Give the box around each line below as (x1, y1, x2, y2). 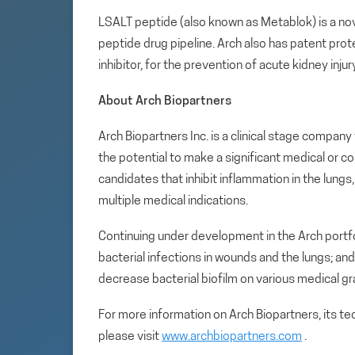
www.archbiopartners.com (162, 330, 302, 343)
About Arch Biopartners (98, 94, 231, 108)
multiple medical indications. (98, 194, 248, 208)
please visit (98, 330, 162, 343)
